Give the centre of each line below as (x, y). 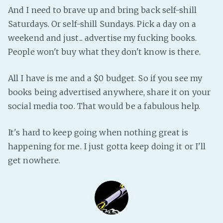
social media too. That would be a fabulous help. (104, 106)
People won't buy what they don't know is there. (104, 52)
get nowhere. (34, 160)
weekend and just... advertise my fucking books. (102, 38)
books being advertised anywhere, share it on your (109, 92)
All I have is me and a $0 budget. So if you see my (105, 78)
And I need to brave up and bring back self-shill (102, 10)
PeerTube (203, 8)
